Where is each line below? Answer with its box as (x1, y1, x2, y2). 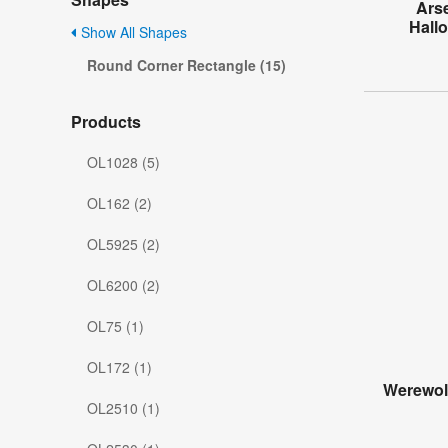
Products (71, 110, 141, 134)
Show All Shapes (77, 22, 187, 43)
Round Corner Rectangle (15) (87, 55, 286, 76)
